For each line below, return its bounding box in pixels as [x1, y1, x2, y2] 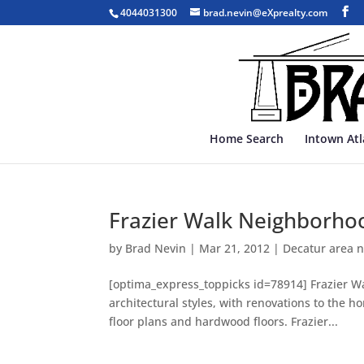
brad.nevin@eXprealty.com [203, 6, 328, 19]
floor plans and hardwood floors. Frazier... [109, 314, 339, 329]
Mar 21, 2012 [199, 240, 271, 256]
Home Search [210, 131, 284, 146]
